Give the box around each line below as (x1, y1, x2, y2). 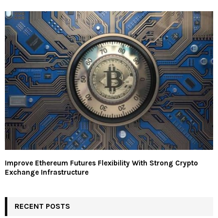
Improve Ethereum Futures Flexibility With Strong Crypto (5, 159, 198, 168)
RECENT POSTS (15, 201, 70, 211)
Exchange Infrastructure (5, 168, 89, 177)
